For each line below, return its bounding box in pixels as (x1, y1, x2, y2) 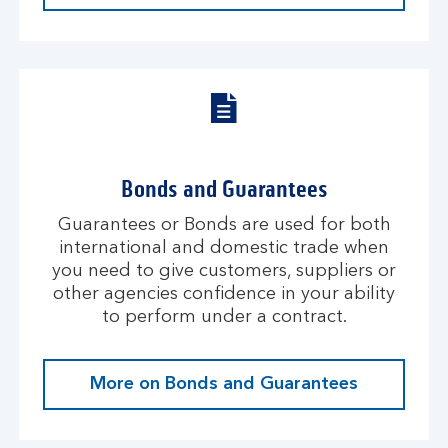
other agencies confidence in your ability (53, 285, 395, 303)
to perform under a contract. (101, 308, 347, 326)
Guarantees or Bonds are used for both (57, 216, 391, 234)
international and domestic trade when (59, 239, 389, 257)
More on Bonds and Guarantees (90, 375, 358, 393)
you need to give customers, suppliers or (52, 262, 396, 280)
